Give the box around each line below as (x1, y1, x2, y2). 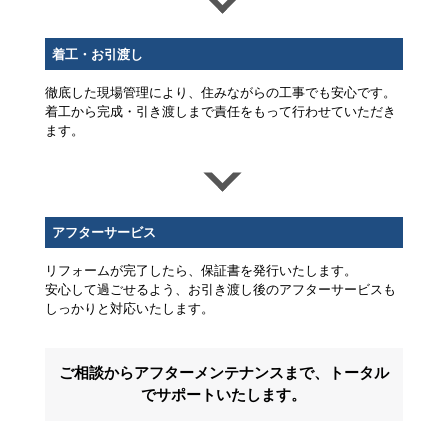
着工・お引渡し (51, 46, 143, 62)
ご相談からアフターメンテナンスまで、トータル (58, 365, 389, 382)
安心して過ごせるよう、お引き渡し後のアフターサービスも (44, 282, 396, 298)
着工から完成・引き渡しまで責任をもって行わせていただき (44, 103, 396, 119)
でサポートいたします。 (141, 387, 307, 404)
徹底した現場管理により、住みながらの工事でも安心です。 (44, 84, 396, 100)
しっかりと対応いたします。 (44, 301, 214, 317)
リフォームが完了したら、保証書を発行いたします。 (44, 263, 357, 279)
